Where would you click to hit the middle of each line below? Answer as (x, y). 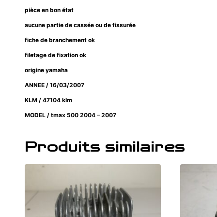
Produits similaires (105, 147)
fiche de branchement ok (61, 40)
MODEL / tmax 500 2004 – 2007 (70, 115)
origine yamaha (47, 70)
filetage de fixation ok (56, 55)
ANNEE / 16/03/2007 (54, 85)
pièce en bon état (50, 10)
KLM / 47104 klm (49, 100)
